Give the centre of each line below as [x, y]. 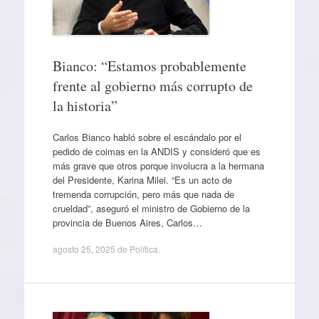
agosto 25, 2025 [84, 249]
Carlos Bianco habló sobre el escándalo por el [147, 137]
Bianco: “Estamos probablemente [149, 66]
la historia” [85, 106]
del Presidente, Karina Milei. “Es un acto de [142, 179]
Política [143, 249]
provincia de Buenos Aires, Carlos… [127, 222]
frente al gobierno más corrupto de [152, 86]
